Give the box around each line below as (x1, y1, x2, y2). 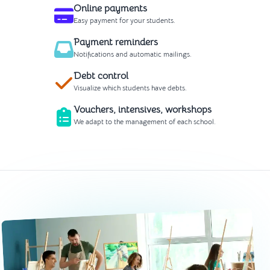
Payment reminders (74, 36, 158, 48)
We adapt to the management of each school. (74, 116, 216, 126)
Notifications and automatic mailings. (74, 49, 192, 58)
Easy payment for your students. (74, 15, 175, 25)
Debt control (74, 69, 128, 82)
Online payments (74, 2, 147, 14)
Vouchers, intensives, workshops (74, 103, 212, 116)
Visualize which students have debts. (74, 83, 187, 92)
